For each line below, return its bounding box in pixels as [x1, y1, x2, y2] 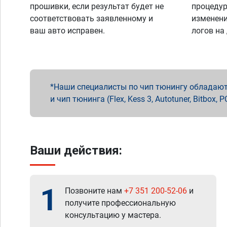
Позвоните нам [65, 186, 124, 196]
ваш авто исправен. [30, 26, 105, 35]
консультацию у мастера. [65, 210, 161, 220]
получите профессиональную [65, 198, 176, 208]
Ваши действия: [30, 143, 122, 158]
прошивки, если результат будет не [30, 2, 164, 11]
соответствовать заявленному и [30, 14, 153, 23]
